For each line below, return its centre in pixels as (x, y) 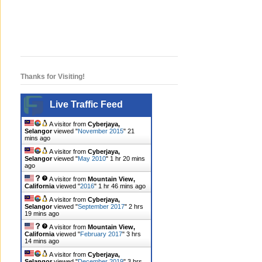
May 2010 (92, 159)
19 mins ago (42, 214)
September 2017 (101, 207)
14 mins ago (42, 241)
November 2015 (101, 131)
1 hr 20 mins (127, 159)
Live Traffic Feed (86, 105)
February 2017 (101, 234)
